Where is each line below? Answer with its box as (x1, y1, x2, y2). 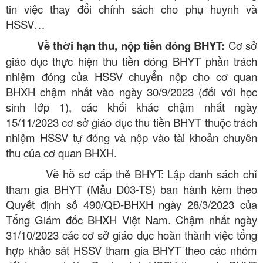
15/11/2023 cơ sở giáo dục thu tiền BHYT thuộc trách (6, 114, 257, 130)
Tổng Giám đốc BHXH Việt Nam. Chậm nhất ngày (6, 211, 257, 227)
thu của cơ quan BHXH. (6, 144, 117, 160)
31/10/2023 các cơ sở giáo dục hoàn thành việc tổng (6, 227, 257, 242)
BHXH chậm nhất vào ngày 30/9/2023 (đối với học (6, 83, 257, 99)
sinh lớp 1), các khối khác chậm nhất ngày (6, 99, 257, 114)
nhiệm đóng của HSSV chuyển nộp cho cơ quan (6, 68, 257, 84)
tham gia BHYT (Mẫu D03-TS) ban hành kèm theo (6, 181, 257, 197)
